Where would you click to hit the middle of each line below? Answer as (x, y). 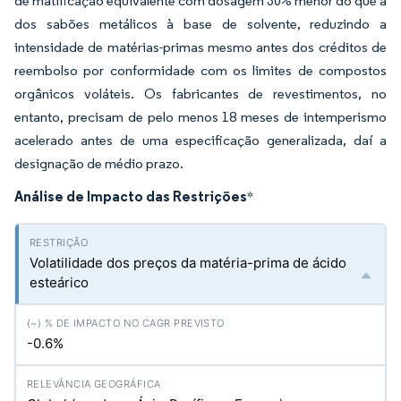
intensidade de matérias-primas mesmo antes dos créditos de (200, 47)
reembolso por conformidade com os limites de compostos (200, 70)
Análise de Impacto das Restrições (131, 196)
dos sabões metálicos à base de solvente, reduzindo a (200, 24)
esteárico (59, 282)
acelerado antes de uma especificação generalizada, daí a (200, 140)
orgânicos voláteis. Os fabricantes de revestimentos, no (200, 94)
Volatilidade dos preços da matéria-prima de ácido (188, 263)
